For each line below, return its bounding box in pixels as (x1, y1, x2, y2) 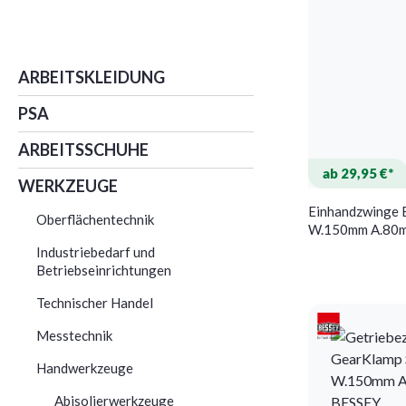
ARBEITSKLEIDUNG (18, 66, 165, 87)
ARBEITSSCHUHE (18, 139, 149, 159)
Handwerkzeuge (36, 359, 133, 376)
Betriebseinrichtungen (36, 261, 171, 278)
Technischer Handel (36, 294, 153, 311)
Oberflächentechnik (36, 210, 154, 227)
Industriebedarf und (36, 243, 155, 260)
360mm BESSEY (308, 238, 403, 256)
